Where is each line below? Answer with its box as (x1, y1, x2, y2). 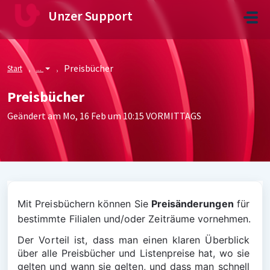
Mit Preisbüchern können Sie (17, 198, 151, 210)
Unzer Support (48, 7, 133, 24)
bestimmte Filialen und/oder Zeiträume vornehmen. (17, 213, 251, 225)
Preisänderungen (151, 198, 234, 210)
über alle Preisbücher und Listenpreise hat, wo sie (17, 247, 253, 259)
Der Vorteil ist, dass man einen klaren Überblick (17, 234, 253, 246)
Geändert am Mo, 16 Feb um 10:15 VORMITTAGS (7, 110, 201, 122)
